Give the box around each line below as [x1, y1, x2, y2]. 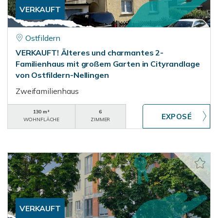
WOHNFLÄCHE [23, 116, 60, 123]
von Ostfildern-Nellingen [16, 70, 109, 80]
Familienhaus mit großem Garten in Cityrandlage [16, 59, 200, 69]
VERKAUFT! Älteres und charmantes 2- [16, 48, 163, 57]
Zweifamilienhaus [16, 86, 79, 96]
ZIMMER [91, 116, 110, 123]
